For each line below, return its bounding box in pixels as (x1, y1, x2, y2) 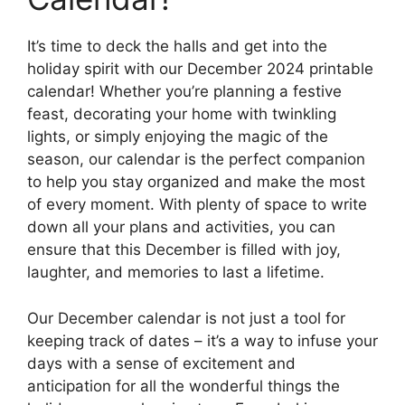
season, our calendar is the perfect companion (27, 150, 365, 169)
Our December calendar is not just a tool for (27, 308, 345, 327)
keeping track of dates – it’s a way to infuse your (27, 331, 378, 350)
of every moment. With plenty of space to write (27, 195, 367, 214)
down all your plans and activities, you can (27, 218, 335, 237)
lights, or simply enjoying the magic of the (27, 127, 328, 146)
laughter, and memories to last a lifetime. (27, 263, 325, 282)
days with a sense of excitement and (27, 353, 296, 372)
